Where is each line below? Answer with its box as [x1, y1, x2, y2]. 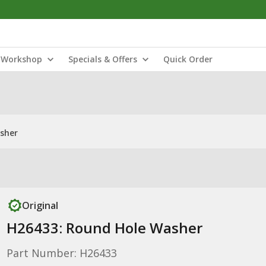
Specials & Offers [68, 53, 137, 65]
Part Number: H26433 [6, 246, 117, 260]
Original [21, 199, 58, 212]
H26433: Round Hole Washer [6, 218, 202, 237]
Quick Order [163, 53, 213, 65]
